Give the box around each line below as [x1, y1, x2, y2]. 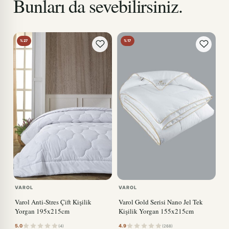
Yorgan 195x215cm [15, 206, 70, 216]
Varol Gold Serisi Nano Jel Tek [119, 197, 203, 207]
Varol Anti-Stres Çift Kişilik [15, 197, 91, 207]
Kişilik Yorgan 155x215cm [119, 206, 194, 216]
